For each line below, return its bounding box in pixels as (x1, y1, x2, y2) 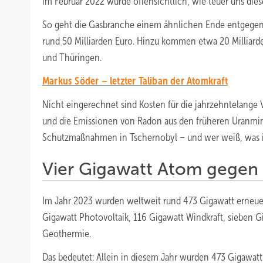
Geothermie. (42, 228, 91, 240)
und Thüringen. (42, 52, 102, 63)
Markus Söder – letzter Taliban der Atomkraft (42, 75, 228, 87)
